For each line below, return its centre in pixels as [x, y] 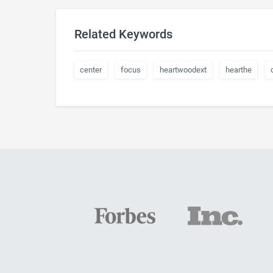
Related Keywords [123, 34]
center [91, 70]
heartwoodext [183, 70]
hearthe [239, 70]
